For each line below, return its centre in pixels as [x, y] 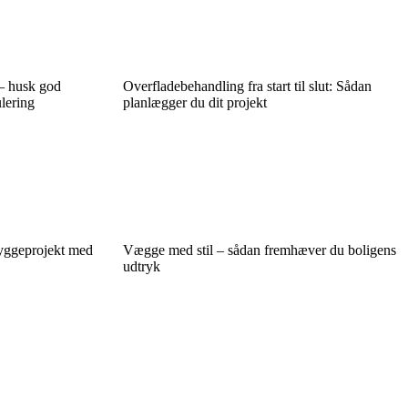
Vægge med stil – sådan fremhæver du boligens [259, 250]
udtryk [141, 266]
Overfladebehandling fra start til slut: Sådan [247, 86]
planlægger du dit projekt [194, 102]
